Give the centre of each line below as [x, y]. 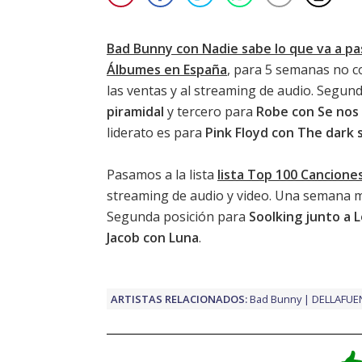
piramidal [135, 111]
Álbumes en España [167, 69]
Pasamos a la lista [162, 174]
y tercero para [210, 111]
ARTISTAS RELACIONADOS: [179, 299]
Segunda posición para [178, 216]
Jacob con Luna [153, 237]
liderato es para [156, 132]
